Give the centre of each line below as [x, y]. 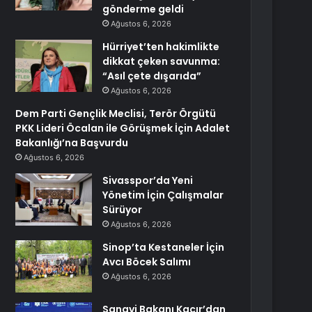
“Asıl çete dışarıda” [152, 76]
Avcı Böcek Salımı [147, 262]
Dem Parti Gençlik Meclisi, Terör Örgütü [116, 114]
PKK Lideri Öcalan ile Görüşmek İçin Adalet [123, 128]
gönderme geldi [143, 9]
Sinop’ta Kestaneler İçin [164, 247]
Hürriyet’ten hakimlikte [161, 47]
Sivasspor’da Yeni [148, 180]
